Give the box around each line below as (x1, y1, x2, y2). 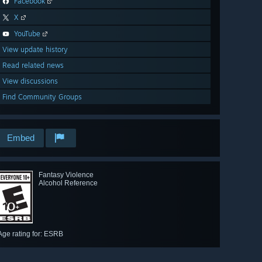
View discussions (2, 77, 58, 86)
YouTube (14, 29, 40, 39)
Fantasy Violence (39, 171, 94, 180)
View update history (2, 45, 68, 54)
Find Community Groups (2, 92, 82, 102)
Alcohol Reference (39, 179, 98, 188)
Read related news (2, 61, 64, 70)
